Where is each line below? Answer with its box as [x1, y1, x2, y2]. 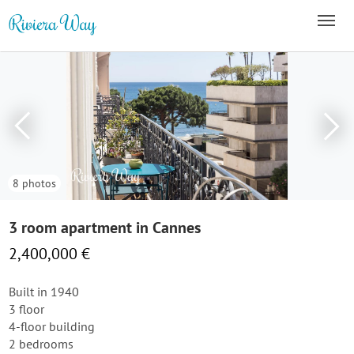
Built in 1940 [9, 284, 79, 299]
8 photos [13, 176, 56, 190]
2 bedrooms [9, 336, 73, 352]
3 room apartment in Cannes [9, 217, 201, 238]
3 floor [9, 301, 44, 317]
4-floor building [9, 318, 95, 334]
